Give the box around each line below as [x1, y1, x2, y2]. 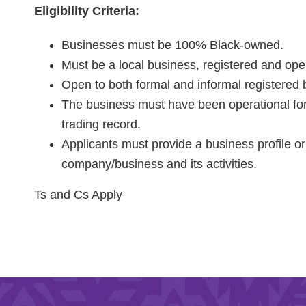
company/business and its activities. [61, 156, 257, 171]
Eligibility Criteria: [34, 3, 139, 18]
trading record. [61, 117, 141, 131]
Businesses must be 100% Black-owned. [61, 38, 283, 52]
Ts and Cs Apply [34, 187, 122, 201]
